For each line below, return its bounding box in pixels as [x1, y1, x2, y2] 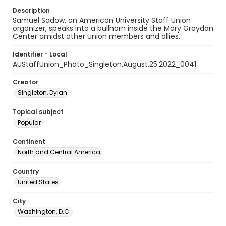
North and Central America [18, 148, 100, 156]
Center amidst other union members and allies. [13, 31, 180, 41]
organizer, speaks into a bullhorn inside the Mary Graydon [13, 23, 213, 33]
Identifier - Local [13, 50, 67, 59]
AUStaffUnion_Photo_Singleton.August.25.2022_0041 [13, 59, 196, 69]
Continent [13, 137, 45, 146]
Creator [13, 78, 38, 86]
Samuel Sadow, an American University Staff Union [13, 15, 191, 25]
